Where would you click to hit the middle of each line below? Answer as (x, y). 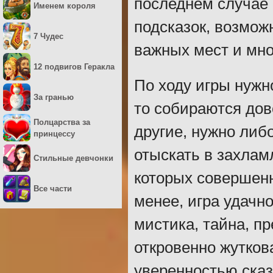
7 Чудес (48, 36)
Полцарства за (62, 122)
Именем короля (65, 6)
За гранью (54, 97)
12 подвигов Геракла (74, 67)
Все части (53, 189)
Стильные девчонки (73, 158)
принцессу (54, 133)
